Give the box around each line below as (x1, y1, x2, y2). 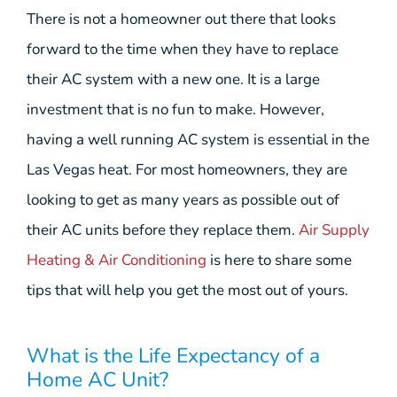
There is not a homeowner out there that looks (27, 9, 336, 30)
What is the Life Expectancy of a (27, 341, 320, 370)
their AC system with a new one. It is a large (27, 69, 320, 90)
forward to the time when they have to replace (27, 39, 339, 60)
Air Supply (299, 220, 370, 241)
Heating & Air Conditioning (27, 250, 206, 271)
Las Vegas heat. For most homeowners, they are (27, 160, 347, 181)
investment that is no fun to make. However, (27, 99, 324, 121)
